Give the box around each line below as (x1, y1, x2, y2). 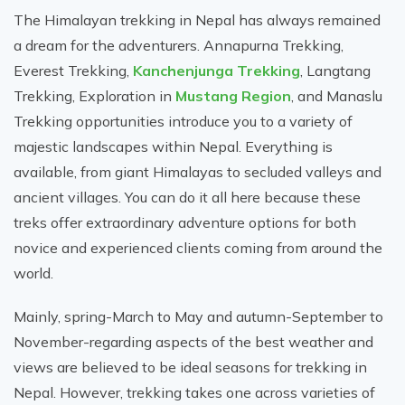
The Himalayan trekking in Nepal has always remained (14, 10, 381, 29)
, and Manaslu (291, 86, 382, 105)
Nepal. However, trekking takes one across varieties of (14, 382, 375, 401)
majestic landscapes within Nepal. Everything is (14, 137, 333, 155)
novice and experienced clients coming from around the (14, 238, 382, 257)
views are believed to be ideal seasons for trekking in (14, 357, 367, 376)
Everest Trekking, (14, 61, 133, 80)
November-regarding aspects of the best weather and (14, 332, 373, 351)
